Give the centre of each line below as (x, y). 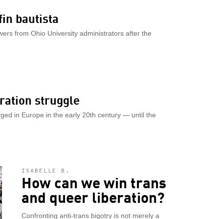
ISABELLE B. (46, 170)
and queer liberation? (93, 197)
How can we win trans (94, 182)
